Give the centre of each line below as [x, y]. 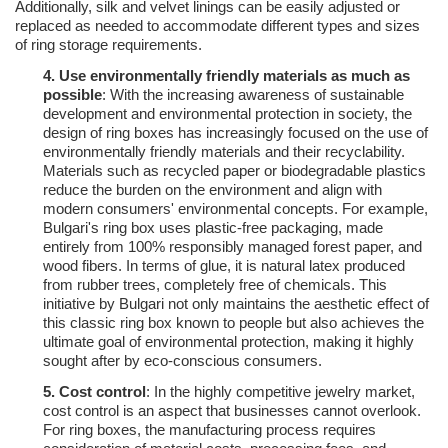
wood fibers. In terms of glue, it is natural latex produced [224, 266]
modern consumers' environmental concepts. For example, [235, 209]
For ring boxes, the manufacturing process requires [209, 430]
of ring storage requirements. [108, 45]
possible [72, 95]
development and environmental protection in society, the [227, 114]
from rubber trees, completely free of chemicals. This [215, 285]
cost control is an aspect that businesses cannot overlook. [232, 411]
